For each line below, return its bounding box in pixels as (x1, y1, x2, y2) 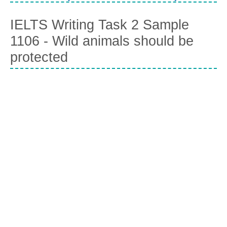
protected (10, 50, 68, 65)
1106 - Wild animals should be (10, 33, 194, 49)
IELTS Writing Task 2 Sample (10, 17, 189, 33)
